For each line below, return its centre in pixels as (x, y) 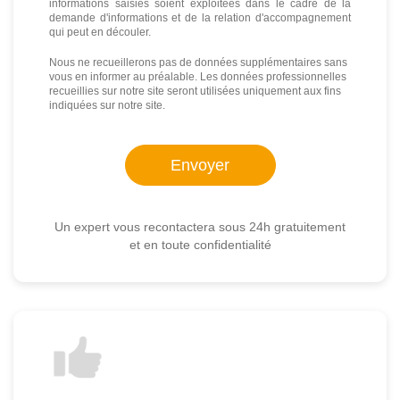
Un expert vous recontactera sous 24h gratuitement (200, 227)
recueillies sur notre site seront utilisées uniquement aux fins (195, 91)
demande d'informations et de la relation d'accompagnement (200, 17)
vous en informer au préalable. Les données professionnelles (198, 76)
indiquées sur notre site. (107, 105)
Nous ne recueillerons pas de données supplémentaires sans (198, 62)
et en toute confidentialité (200, 245)
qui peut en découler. (100, 32)
